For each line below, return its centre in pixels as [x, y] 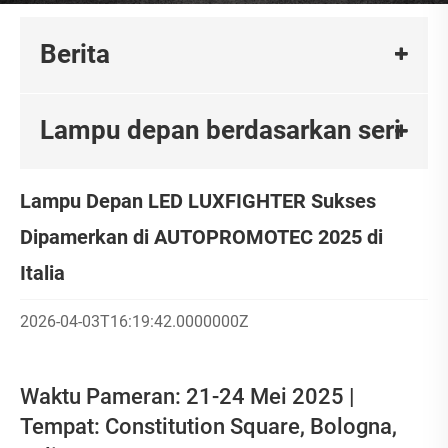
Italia [42, 272]
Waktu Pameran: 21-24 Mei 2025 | [187, 397]
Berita [75, 53]
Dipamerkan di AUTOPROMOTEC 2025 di [201, 236]
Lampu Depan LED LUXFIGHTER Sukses [198, 200]
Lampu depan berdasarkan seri [220, 130]
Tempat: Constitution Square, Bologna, [208, 427]
